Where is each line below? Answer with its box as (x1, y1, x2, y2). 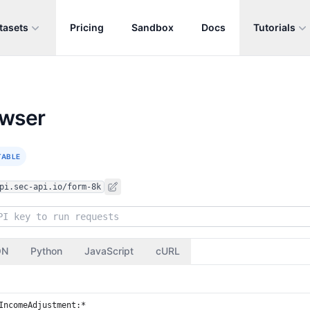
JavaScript (84, 245, 134, 257)
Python (30, 245, 62, 257)
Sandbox (131, 21, 174, 33)
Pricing (70, 21, 104, 33)
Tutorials (253, 21, 295, 33)
